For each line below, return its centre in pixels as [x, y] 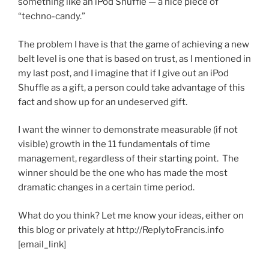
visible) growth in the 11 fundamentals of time [114, 144]
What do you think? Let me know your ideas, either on [131, 215]
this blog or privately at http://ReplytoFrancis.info [121, 230]
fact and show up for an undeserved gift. [103, 102]
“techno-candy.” [52, 17]
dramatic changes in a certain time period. [106, 188]
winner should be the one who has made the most [123, 173]
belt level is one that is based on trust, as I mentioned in [134, 59]
